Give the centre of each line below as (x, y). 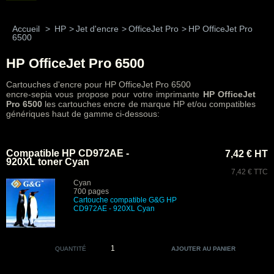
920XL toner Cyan (48, 162)
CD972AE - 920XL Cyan (114, 209)
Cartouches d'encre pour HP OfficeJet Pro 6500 (98, 84)
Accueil (26, 29)
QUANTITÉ (70, 249)
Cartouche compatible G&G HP (125, 200)
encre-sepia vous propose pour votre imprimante (105, 94)
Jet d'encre (97, 29)
